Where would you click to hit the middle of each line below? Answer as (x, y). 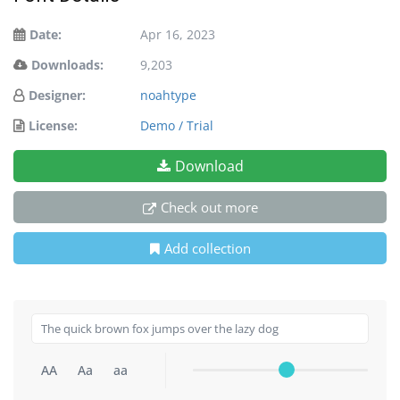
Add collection (207, 249)
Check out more (209, 208)
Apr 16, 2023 (178, 35)
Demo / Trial (177, 126)
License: (53, 126)
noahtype (168, 96)
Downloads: (67, 65)
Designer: (57, 96)
